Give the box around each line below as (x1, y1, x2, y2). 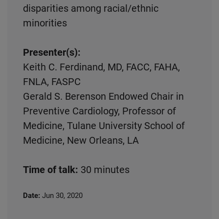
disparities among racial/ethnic (23, 2, 158, 14)
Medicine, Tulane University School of (23, 120, 185, 131)
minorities (23, 17, 67, 29)
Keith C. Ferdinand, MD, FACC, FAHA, (23, 61, 180, 73)
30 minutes (78, 164, 130, 175)
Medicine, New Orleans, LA (23, 134, 139, 146)
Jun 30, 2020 (42, 191, 83, 200)
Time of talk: (23, 164, 78, 175)
